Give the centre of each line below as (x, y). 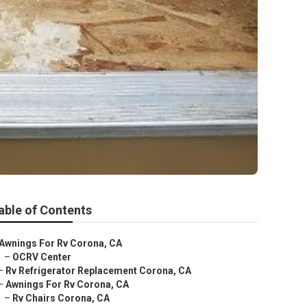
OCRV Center (42, 257)
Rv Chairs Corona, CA (61, 298)
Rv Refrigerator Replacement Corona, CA (98, 271)
